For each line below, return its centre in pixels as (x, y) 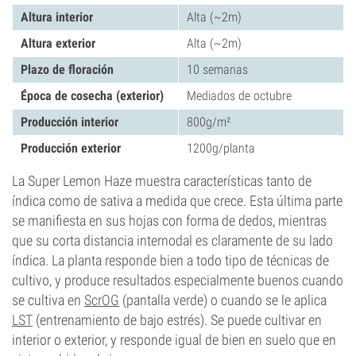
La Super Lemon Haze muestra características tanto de (162, 181)
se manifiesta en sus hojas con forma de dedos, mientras (169, 221)
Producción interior (70, 122)
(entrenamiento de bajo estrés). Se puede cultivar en (177, 320)
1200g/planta (221, 148)
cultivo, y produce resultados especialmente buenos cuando (178, 280)
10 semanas (217, 70)
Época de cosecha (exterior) (92, 96)
